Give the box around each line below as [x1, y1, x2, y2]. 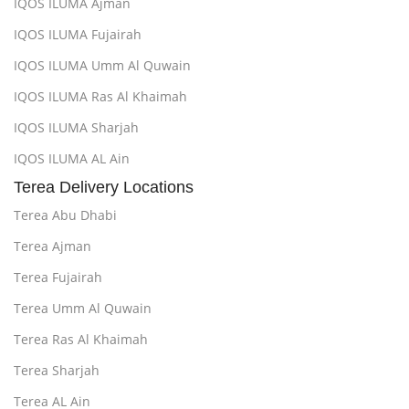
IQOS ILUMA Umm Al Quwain [14, 57, 191, 74]
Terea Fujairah [14, 268, 102, 286]
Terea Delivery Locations [14, 178, 194, 196]
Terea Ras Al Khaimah [14, 330, 148, 348]
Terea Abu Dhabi [14, 206, 117, 224]
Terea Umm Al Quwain [14, 299, 152, 317]
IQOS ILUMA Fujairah [14, 26, 142, 43]
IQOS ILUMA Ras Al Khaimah [14, 88, 187, 105]
